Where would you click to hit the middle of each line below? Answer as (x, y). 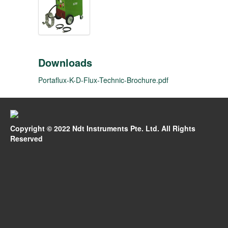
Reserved (26, 139)
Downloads (65, 63)
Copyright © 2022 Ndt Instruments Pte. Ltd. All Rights (103, 129)
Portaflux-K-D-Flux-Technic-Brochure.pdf (103, 80)
